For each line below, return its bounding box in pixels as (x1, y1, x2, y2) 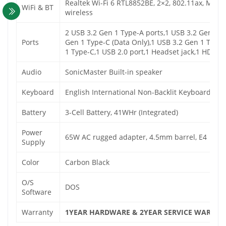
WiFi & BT (22, 3, 53, 13)
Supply (22, 137, 45, 147)
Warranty (22, 207, 53, 217)
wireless (65, 8, 93, 18)
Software (22, 187, 51, 197)
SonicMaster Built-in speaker (65, 67, 162, 77)
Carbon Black (65, 157, 109, 167)
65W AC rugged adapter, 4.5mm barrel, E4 (65, 132, 207, 142)
